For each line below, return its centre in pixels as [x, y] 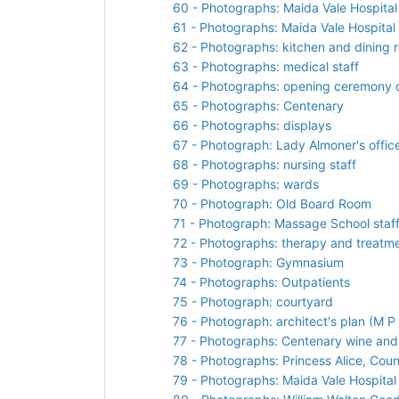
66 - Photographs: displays [252, 125]
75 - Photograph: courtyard [253, 301]
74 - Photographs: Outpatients [261, 281]
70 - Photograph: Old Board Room [272, 203]
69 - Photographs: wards [246, 183]
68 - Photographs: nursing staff [265, 164]
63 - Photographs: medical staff [266, 66]
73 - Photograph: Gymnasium [258, 262]
